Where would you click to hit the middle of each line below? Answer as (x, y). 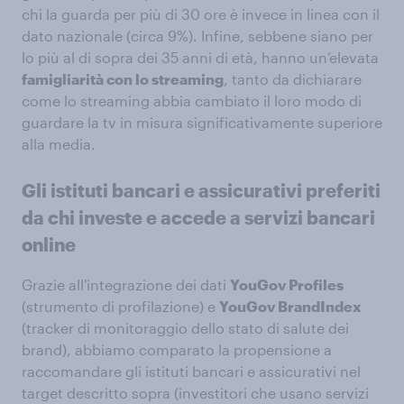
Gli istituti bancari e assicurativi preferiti (201, 190)
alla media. (59, 144)
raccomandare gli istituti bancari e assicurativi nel (191, 371)
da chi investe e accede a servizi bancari (198, 217)
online (49, 244)
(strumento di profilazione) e (120, 306)
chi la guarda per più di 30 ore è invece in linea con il (201, 14)
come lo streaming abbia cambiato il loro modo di (192, 101)
